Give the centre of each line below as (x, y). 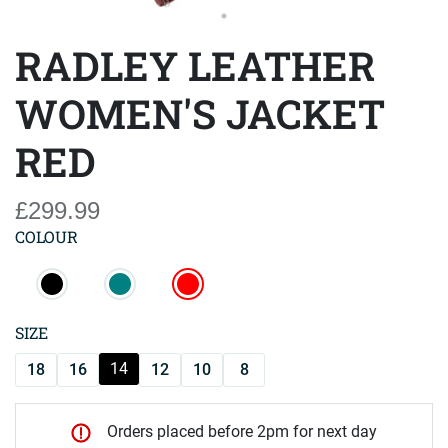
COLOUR (46, 236)
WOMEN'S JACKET (200, 113)
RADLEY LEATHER (195, 65)
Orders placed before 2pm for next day (242, 431)
